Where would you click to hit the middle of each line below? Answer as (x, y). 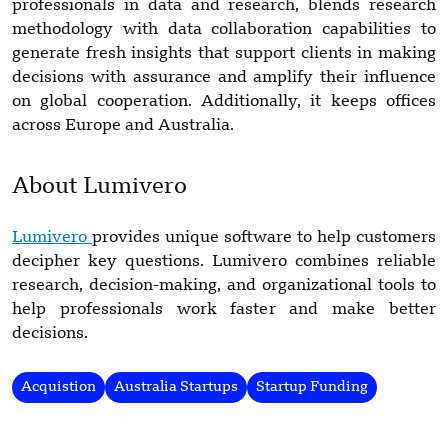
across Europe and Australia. (123, 125)
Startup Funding (312, 386)
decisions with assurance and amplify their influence (224, 77)
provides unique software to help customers (264, 237)
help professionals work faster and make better (224, 309)
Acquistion (58, 386)
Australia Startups (176, 386)
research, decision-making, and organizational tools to (224, 285)
